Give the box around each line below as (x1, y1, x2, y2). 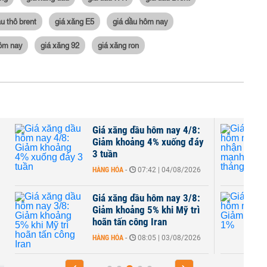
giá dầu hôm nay (113, 15, 167, 26)
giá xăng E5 (55, 15, 94, 26)
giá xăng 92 (41, 39, 79, 50)
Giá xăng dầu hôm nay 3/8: (92, 192, 200, 204)
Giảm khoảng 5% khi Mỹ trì (92, 204, 200, 216)
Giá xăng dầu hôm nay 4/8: (92, 124, 200, 136)
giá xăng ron (98, 39, 139, 50)
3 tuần (92, 148, 117, 160)
